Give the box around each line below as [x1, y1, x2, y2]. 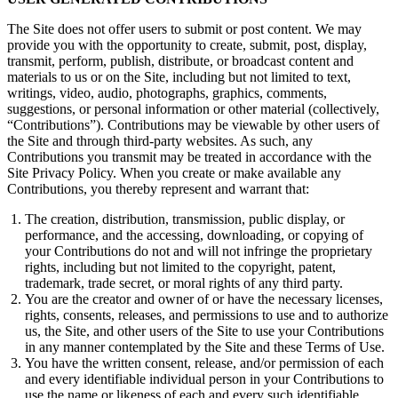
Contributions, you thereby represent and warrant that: [7, 181, 309, 197]
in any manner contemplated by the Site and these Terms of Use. [25, 339, 385, 355]
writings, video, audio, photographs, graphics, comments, [7, 85, 327, 101]
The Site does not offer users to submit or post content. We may [7, 21, 362, 37]
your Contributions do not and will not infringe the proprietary [25, 243, 372, 259]
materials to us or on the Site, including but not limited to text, [7, 69, 351, 85]
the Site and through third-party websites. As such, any [7, 133, 313, 149]
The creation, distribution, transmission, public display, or [25, 211, 345, 227]
